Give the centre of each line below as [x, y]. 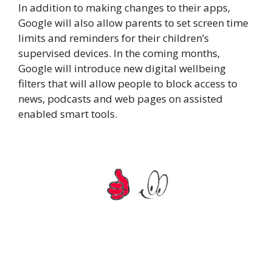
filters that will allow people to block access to [128, 83]
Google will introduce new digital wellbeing [122, 68]
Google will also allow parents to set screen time [133, 22]
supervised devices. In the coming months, [119, 53]
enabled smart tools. [68, 114]
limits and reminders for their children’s [114, 38]
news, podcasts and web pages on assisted [121, 98]
